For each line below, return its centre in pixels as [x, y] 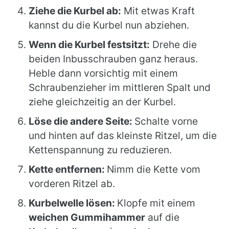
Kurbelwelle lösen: [73, 203]
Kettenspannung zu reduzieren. [100, 150]
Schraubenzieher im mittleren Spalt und [120, 87]
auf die [162, 217]
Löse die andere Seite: [82, 121]
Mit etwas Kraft [158, 11]
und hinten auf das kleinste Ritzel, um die [123, 135]
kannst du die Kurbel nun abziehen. [109, 25]
